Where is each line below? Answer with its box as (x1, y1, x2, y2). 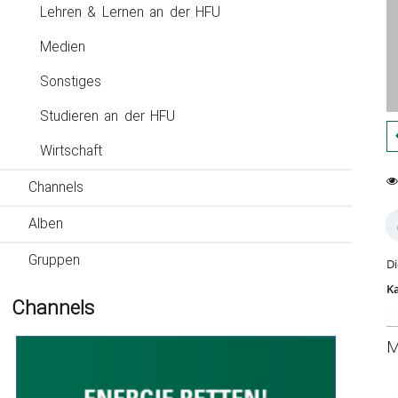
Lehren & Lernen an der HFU (40, 4, 221, 20)
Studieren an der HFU (40, 108, 176, 124)
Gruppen (28, 252, 80, 268)
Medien (40, 39, 85, 55)
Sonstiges (40, 74, 101, 90)
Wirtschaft (40, 143, 102, 159)
